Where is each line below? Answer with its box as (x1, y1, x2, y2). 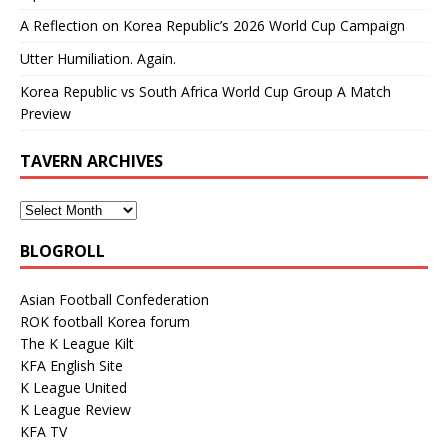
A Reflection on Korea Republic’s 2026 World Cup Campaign (20, 15, 405, 35)
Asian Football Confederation (20, 289, 209, 309)
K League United (20, 377, 127, 397)
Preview (20, 103, 71, 123)
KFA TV (20, 421, 67, 441)
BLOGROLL (20, 239, 105, 262)
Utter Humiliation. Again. (20, 48, 176, 68)
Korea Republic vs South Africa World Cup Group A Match (20, 81, 391, 101)
